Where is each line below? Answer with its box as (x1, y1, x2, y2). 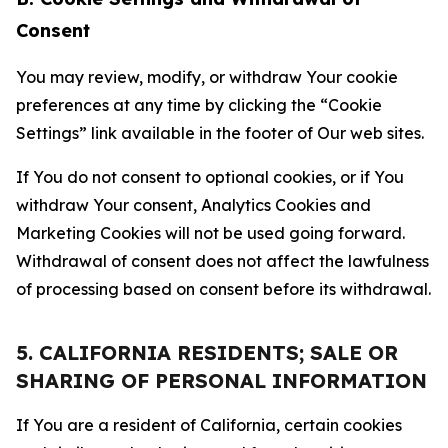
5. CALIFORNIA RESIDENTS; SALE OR (16, 340, 398, 365)
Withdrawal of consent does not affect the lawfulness (16, 251, 429, 271)
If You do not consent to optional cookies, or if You (16, 167, 404, 187)
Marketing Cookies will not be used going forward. (16, 223, 405, 243)
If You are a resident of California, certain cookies (16, 415, 402, 435)
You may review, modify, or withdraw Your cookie (16, 67, 398, 87)
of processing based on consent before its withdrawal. (16, 279, 431, 299)
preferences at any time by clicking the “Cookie (16, 95, 382, 115)
